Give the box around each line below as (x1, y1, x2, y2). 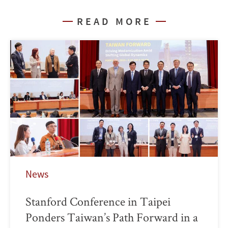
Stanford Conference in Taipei (25, 193, 170, 210)
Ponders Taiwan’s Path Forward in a (25, 209, 198, 225)
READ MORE (76, 14, 152, 27)
